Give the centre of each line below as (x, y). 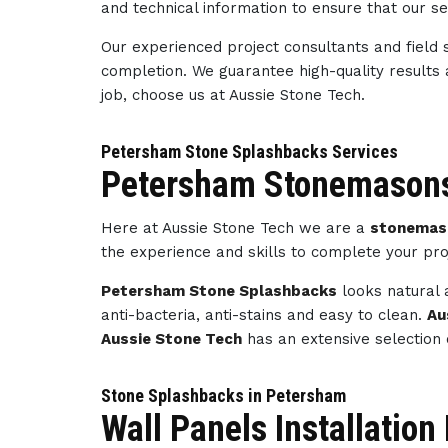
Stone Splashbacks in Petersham (224, 395)
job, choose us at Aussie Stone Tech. (233, 95)
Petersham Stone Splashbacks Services (250, 151)
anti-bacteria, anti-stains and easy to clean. (264, 315)
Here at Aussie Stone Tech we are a (236, 228)
